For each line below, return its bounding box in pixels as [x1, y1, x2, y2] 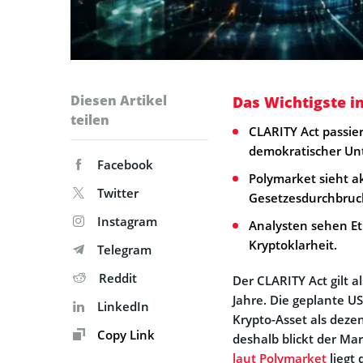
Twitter [97, 185, 139, 202]
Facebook [97, 156, 153, 173]
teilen [70, 111, 109, 130]
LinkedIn [97, 298, 149, 315]
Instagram [97, 213, 157, 230]
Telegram [97, 241, 152, 258]
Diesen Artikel [70, 92, 167, 110]
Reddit [99, 270, 137, 287]
